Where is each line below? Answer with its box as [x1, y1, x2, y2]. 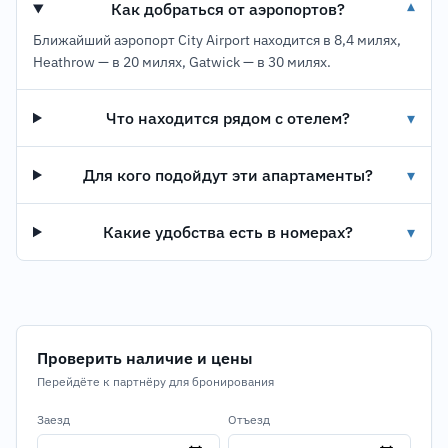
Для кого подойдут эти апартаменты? [83, 165, 374, 185]
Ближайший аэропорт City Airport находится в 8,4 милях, [33, 31, 401, 49]
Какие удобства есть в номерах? [103, 222, 354, 242]
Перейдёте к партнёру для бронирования [37, 374, 274, 389]
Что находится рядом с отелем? [106, 108, 351, 128]
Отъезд [228, 412, 270, 427]
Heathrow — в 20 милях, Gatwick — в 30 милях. [33, 53, 331, 71]
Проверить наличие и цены [37, 348, 253, 368]
